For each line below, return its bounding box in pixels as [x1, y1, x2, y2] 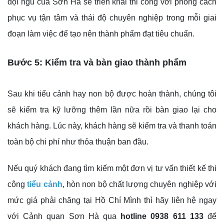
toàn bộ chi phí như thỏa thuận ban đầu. [7, 137, 148, 146]
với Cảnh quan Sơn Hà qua [7, 212, 121, 221]
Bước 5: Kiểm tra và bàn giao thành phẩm [7, 57, 186, 68]
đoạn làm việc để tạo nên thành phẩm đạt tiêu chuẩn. [7, 29, 194, 38]
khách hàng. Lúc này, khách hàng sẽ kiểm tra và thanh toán [7, 121, 216, 130]
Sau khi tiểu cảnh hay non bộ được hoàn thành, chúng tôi [7, 89, 216, 98]
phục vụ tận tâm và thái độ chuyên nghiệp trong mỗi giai [7, 13, 216, 22]
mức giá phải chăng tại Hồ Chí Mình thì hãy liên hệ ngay [7, 196, 216, 205]
